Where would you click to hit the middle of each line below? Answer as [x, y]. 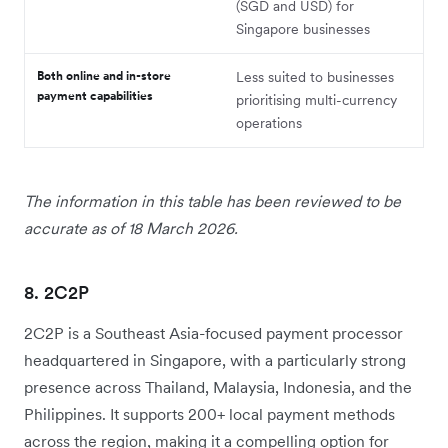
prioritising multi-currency [316, 100]
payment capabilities [95, 96]
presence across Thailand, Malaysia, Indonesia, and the [218, 387]
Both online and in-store [104, 76]
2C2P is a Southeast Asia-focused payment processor [213, 333]
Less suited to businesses [315, 77]
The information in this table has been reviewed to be [212, 201]
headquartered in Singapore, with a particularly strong [215, 360]
